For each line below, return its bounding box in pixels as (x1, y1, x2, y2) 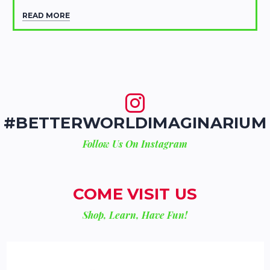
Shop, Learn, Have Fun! (83, 209, 187, 222)
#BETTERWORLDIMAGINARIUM (4, 113, 266, 133)
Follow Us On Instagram (83, 137, 187, 151)
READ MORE (22, 11, 70, 20)
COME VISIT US (72, 184, 198, 204)
